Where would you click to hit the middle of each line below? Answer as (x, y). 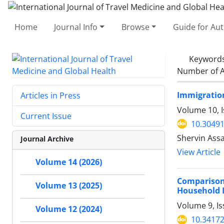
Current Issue (46, 116)
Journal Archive (47, 138)
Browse (135, 27)
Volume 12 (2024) (69, 209)
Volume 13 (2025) (69, 185)
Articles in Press (50, 95)
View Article (199, 152)
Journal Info (76, 27)
